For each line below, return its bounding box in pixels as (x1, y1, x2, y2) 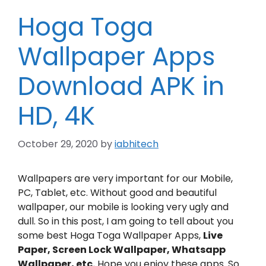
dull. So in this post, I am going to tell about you (18, 214, 233, 228)
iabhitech (115, 137, 159, 151)
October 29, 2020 (18, 137, 98, 151)
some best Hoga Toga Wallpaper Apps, (18, 229, 203, 242)
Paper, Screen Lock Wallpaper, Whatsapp (18, 243, 226, 256)
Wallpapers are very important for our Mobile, (18, 172, 233, 185)
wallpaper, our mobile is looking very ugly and (18, 200, 229, 214)
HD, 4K (18, 99, 95, 134)
